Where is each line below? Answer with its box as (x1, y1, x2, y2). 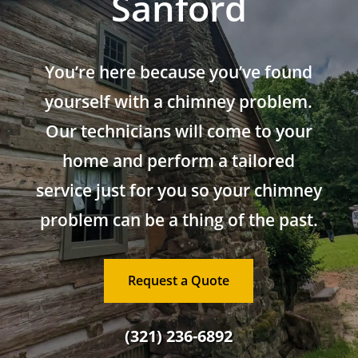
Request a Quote (128, 271, 230, 289)
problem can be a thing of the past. (39, 208, 318, 231)
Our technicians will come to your (45, 119, 312, 142)
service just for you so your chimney (35, 178, 322, 201)
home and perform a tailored (62, 149, 296, 172)
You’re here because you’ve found (45, 60, 313, 83)
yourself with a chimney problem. (45, 89, 313, 113)
